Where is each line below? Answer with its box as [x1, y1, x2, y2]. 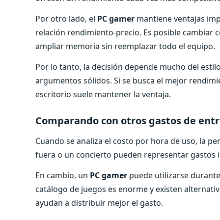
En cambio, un [35, 169, 90, 181]
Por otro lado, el [35, 13, 97, 24]
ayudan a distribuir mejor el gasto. [35, 197, 163, 208]
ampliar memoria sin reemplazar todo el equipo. [35, 40, 215, 52]
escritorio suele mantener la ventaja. [35, 88, 171, 100]
